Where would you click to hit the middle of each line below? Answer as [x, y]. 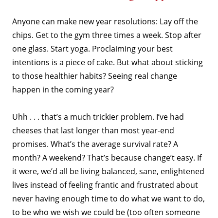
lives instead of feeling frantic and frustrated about [105, 185]
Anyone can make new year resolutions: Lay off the [105, 21]
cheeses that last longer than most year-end [93, 130]
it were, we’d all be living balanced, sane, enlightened [108, 171]
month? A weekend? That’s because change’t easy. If [107, 158]
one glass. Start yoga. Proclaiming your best [92, 49]
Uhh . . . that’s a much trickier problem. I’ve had [98, 117]
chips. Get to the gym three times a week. [88, 35]
